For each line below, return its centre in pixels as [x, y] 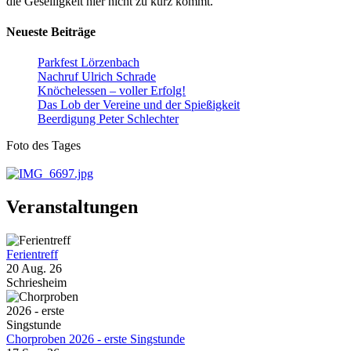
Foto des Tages [43, 146]
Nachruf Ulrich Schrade [97, 77]
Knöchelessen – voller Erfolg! [112, 91]
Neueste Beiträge [51, 32]
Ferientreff [32, 255]
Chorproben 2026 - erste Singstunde [96, 339]
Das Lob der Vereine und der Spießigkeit [139, 105]
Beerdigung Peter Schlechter [108, 119]
